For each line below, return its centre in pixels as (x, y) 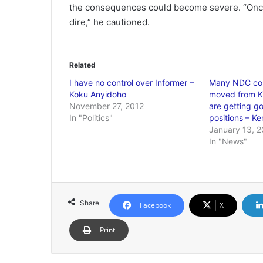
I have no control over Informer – (131, 82)
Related (82, 65)
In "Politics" (91, 118)
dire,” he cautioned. (109, 22)
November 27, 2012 (107, 106)
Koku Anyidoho (98, 94)
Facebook (155, 205)
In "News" (228, 141)
